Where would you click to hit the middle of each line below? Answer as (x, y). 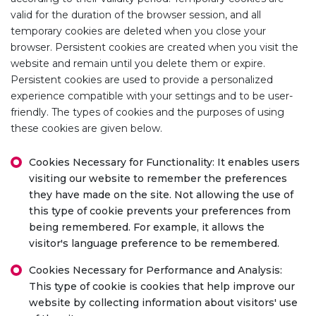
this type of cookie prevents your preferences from (160, 211)
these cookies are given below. (86, 128)
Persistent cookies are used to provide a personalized (142, 80)
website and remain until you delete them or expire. (138, 63)
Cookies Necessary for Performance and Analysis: (156, 270)
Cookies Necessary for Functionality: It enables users (164, 162)
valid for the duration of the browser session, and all (136, 15)
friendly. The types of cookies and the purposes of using (147, 112)
